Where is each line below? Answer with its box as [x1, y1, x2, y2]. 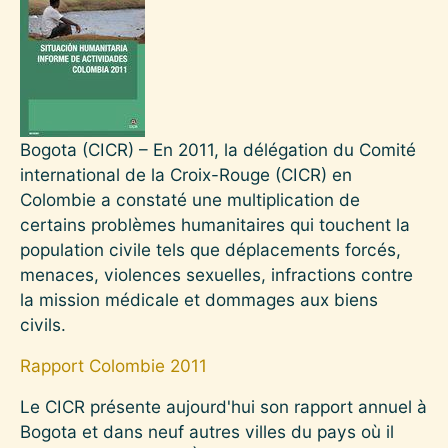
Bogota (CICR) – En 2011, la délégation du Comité [20, 138, 416, 160]
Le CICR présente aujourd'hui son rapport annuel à [20, 395, 427, 417]
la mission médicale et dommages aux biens [20, 288, 378, 310]
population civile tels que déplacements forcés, [20, 238, 401, 260]
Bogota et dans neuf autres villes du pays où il [20, 420, 394, 442]
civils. [20, 313, 66, 335]
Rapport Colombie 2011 [20, 354, 207, 376]
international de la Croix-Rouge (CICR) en [20, 163, 352, 185]
